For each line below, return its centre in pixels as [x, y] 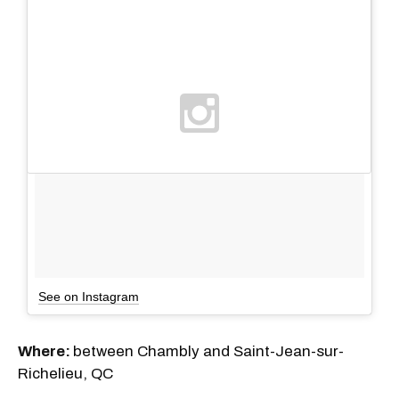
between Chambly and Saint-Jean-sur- [208, 351]
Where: [45, 351]
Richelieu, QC [65, 373]
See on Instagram [89, 296]
